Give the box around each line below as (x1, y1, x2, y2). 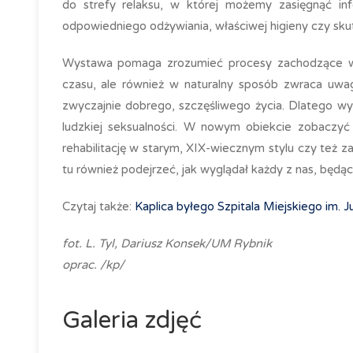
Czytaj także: (61, 199, 135, 214)
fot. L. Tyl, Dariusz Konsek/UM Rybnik (61, 236, 272, 251)
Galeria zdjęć (61, 305, 202, 335)
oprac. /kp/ (61, 257, 124, 272)
